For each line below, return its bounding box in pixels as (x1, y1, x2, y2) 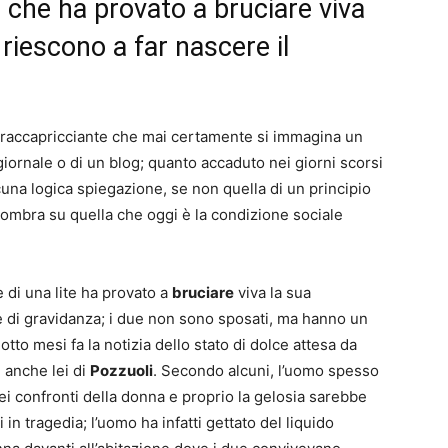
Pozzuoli (90, 361, 153, 380)
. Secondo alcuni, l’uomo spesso (153, 361, 379, 380)
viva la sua (234, 283, 311, 302)
